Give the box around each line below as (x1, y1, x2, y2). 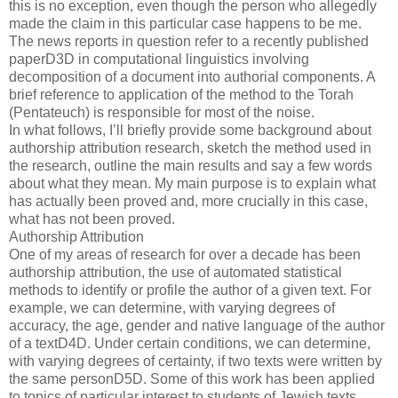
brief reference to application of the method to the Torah (9, 86, 354, 102)
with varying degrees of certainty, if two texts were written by (9, 353, 382, 369)
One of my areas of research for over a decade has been (9, 246, 361, 262)
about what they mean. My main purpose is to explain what (9, 175, 376, 191)
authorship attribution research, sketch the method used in (9, 139, 371, 155)
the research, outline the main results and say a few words (9, 157, 372, 173)
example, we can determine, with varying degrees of (9, 299, 335, 315)
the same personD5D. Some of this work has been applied (9, 370, 375, 386)
